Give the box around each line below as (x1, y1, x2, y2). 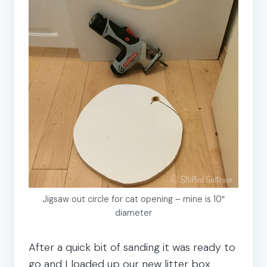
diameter (115, 207, 152, 218)
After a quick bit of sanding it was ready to (29, 240, 235, 254)
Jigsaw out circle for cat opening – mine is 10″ (42, 193, 225, 204)
